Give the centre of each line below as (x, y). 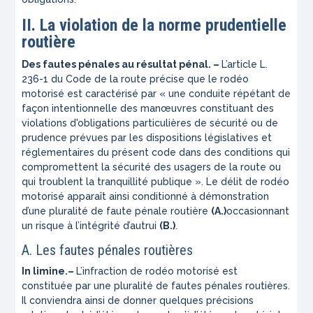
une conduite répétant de (230, 94)
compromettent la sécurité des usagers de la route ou (152, 167)
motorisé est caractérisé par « (95, 94)
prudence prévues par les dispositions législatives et (147, 138)
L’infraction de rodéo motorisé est (157, 271)
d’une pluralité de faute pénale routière (117, 211)
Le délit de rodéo (248, 182)
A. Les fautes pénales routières (108, 250)
